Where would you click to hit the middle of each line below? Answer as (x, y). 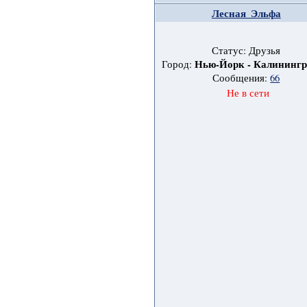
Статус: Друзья (246, 51)
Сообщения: (242, 78)
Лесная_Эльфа (246, 14)
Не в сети (248, 93)
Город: (179, 64)
